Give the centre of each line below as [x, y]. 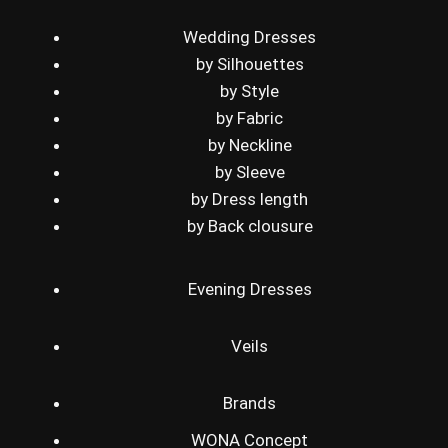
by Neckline [249, 145]
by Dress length [249, 199]
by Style [249, 91]
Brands [249, 402]
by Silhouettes [249, 64]
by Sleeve [249, 172]
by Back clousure [249, 226]
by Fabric [249, 118]
